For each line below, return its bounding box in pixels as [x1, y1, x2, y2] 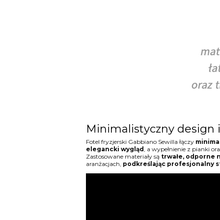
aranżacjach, [85, 160, 121, 167]
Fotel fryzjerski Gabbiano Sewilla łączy [85, 137, 195, 145]
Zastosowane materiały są [85, 152, 161, 160]
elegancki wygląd [85, 145, 144, 153]
